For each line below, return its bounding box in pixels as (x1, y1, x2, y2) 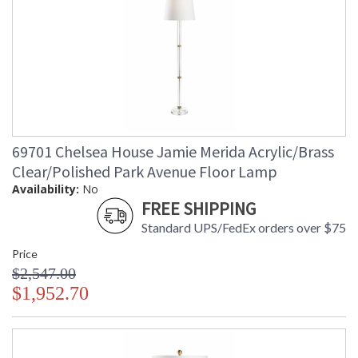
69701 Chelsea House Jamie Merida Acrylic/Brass (12, 141, 334, 162)
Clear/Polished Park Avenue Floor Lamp (12, 161, 277, 182)
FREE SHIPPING (141, 197, 256, 221)
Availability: (12, 181, 79, 197)
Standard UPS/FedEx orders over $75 (141, 220, 346, 236)
